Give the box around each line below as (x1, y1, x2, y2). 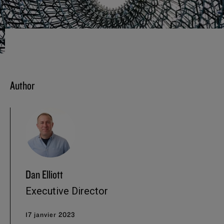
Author (10, 77, 34, 92)
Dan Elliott (25, 166, 63, 181)
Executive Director (25, 184, 108, 197)
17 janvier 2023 (25, 210, 75, 218)
